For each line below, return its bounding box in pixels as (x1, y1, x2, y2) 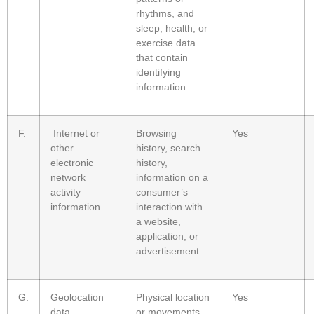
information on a (136, 172, 208, 184)
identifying (136, 67, 181, 78)
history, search (136, 142, 200, 154)
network (50, 172, 86, 184)
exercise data (136, 37, 196, 49)
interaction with (136, 201, 203, 213)
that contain (136, 52, 188, 64)
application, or (136, 231, 198, 243)
